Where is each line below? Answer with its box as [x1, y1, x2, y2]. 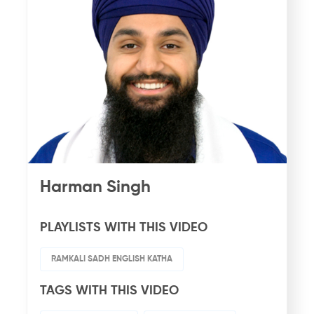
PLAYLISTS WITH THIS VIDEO [39, 221, 207, 234]
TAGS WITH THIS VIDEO [39, 284, 179, 297]
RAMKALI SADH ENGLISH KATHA [50, 254, 172, 264]
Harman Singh [39, 178, 151, 196]
